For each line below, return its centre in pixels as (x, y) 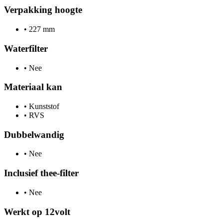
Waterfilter (26, 48)
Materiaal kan (33, 87)
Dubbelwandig (34, 134)
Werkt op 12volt (37, 212)
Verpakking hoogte (43, 10)
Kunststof (43, 107)
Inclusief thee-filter (41, 173)
